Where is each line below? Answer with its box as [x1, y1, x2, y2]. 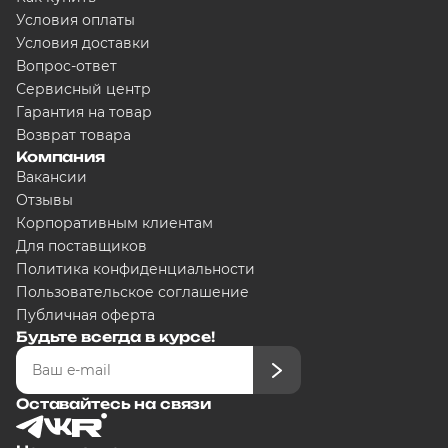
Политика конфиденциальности [16, 260, 255, 279]
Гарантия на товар [16, 103, 152, 122]
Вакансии [16, 168, 87, 187]
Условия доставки [16, 34, 150, 53]
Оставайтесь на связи [16, 395, 212, 413]
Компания [16, 148, 105, 166]
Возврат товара [16, 126, 131, 145]
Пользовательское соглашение [16, 283, 249, 302]
